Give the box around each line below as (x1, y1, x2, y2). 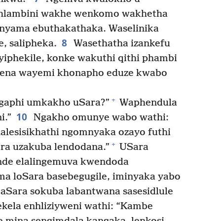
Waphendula (116, 97, 177, 109)
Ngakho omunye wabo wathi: (31, 111, 169, 123)
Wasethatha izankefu (71, 37, 170, 49)
